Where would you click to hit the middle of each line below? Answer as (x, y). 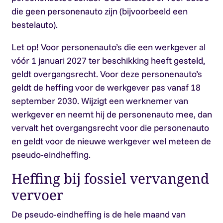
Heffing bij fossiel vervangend (110, 178)
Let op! (25, 47)
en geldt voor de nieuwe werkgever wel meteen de (111, 141)
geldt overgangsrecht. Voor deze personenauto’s (107, 74)
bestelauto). (34, 25)
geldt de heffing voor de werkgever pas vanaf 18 (106, 87)
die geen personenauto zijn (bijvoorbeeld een (99, 11)
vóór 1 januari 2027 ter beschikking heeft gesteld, (108, 60)
